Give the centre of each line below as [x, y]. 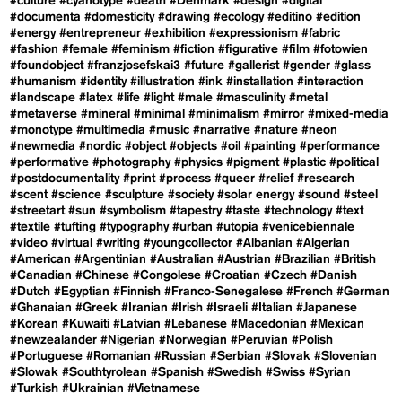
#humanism [44, 82]
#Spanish [178, 373]
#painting [271, 147]
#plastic [305, 163]
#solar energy [256, 195]
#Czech [286, 276]
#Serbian [236, 357]
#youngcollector [188, 244]
